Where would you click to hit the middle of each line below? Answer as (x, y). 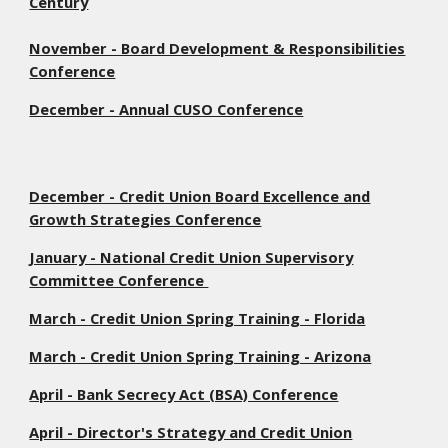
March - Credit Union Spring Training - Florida (197, 318)
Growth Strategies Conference (145, 219)
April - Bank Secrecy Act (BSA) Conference (184, 394)
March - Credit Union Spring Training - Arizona (200, 356)
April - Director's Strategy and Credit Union (191, 432)
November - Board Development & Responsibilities (217, 48)
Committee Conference (119, 280)
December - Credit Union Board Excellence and (200, 196)
